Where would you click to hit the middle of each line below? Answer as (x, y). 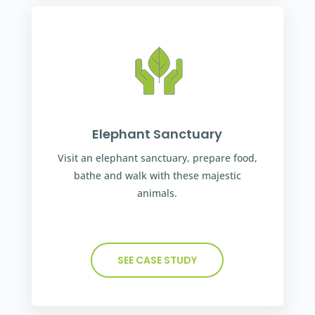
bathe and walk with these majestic (157, 175)
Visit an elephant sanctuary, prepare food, (157, 157)
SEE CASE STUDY (157, 260)
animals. (157, 193)
